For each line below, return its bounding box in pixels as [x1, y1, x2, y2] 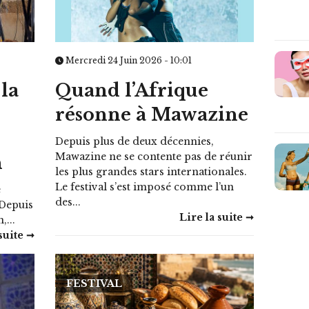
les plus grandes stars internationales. [55, 165, 248, 178]
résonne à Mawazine [55, 103, 249, 126]
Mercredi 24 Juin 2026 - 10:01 [63, 54, 192, 66]
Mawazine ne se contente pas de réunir [55, 150, 253, 163]
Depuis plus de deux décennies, [55, 134, 215, 148]
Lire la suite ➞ [179, 210, 254, 223]
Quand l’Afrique [55, 79, 209, 101]
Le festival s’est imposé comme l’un [55, 180, 235, 193]
